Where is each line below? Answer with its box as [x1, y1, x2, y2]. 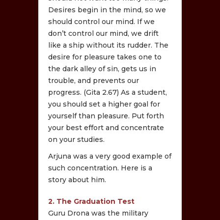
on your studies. [48, 135, 105, 144]
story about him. [48, 175, 107, 184]
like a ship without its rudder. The [48, 40, 169, 50]
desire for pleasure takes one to [48, 52, 162, 61]
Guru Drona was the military [48, 208, 149, 218]
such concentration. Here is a [48, 163, 153, 172]
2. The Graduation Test [48, 196, 135, 206]
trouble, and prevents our [48, 76, 139, 85]
